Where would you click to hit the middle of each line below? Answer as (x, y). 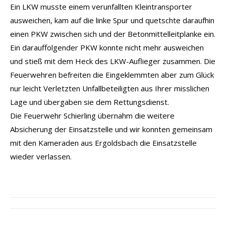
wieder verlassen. (41, 156)
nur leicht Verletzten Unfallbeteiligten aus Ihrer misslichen (110, 88)
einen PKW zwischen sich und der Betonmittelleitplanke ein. (113, 34)
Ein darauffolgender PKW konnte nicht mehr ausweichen (107, 47)
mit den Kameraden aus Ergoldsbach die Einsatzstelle (103, 143)
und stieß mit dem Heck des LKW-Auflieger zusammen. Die (113, 61)
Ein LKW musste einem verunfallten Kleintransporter (101, 6)
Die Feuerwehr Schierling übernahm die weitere (92, 115)
